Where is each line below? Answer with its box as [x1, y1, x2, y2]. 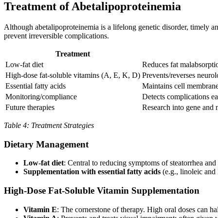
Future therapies [5, 103, 54, 111]
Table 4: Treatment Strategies [4, 121, 94, 129]
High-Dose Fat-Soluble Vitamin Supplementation [4, 185, 200, 196]
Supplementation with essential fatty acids [23, 167, 161, 176]
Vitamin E [23, 205, 57, 214]
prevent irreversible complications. [4, 31, 109, 40]
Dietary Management [4, 139, 89, 149]
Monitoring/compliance [5, 92, 77, 101]
